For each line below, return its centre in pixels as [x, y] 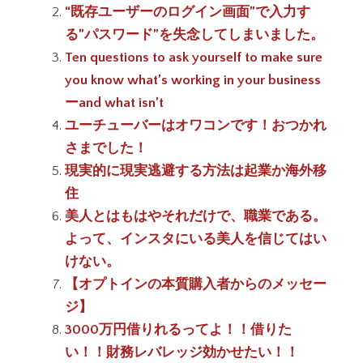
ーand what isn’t [114, 102]
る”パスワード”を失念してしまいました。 [194, 34]
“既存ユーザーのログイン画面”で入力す [188, 12]
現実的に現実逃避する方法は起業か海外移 [196, 171]
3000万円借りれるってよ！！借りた [178, 329]
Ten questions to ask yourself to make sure [194, 57]
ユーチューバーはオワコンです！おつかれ [196, 125]
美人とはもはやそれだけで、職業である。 [196, 216]
